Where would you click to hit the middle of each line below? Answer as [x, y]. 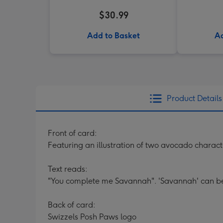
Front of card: [72, 133]
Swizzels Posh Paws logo [92, 217]
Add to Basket [113, 36]
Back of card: [72, 205]
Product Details [194, 98]
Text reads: [68, 169]
